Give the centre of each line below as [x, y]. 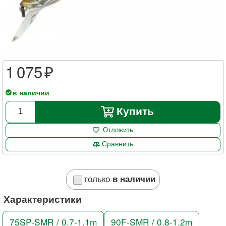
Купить [135, 111]
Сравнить [118, 144]
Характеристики [43, 199]
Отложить [118, 130]
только [98, 179]
